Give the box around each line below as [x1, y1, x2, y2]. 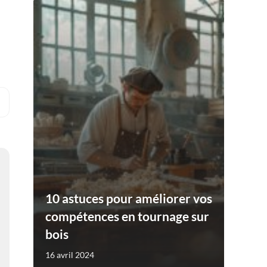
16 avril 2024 [45, 249, 94, 260]
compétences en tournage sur [45, 208, 209, 223]
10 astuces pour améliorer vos [45, 190, 212, 206]
